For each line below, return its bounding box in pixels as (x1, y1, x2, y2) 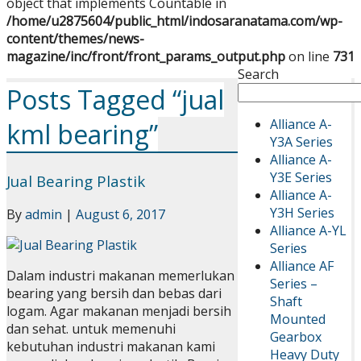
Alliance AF (269, 256, 334, 275)
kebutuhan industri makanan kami (6, 338, 215, 356)
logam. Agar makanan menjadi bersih (6, 302, 231, 321)
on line (285, 47, 333, 65)
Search (237, 64, 279, 83)
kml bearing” (6, 117, 158, 152)
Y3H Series (269, 203, 334, 222)
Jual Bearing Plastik (6, 170, 145, 191)
